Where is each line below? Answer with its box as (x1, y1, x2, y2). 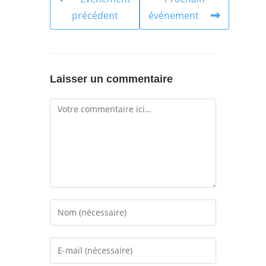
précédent (71, 8, 118, 22)
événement (148, 8, 199, 22)
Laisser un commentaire (50, 72, 173, 85)
